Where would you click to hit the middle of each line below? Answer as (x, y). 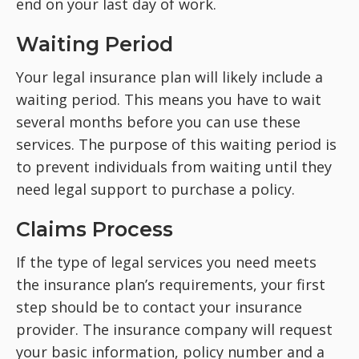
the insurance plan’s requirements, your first (171, 284)
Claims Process (95, 229)
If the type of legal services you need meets (166, 262)
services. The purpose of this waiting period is (176, 144)
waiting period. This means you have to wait (169, 99)
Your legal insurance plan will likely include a (169, 77)
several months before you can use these (158, 121)
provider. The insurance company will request (174, 329)
